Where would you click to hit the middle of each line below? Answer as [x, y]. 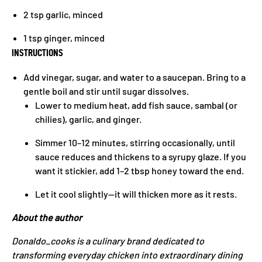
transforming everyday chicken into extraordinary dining [127, 255]
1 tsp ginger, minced [64, 38]
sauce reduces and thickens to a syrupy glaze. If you [141, 156]
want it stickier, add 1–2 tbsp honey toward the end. [139, 170]
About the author [47, 217]
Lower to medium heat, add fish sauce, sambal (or [136, 105]
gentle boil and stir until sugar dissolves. [106, 91]
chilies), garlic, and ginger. [88, 119]
